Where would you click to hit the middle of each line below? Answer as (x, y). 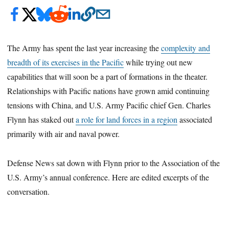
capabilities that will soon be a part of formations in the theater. (108, 76)
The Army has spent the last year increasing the (84, 48)
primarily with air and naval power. (64, 133)
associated (195, 119)
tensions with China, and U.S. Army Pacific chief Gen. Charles (109, 105)
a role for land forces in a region (127, 119)
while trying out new (158, 62)
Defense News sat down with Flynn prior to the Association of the (114, 163)
